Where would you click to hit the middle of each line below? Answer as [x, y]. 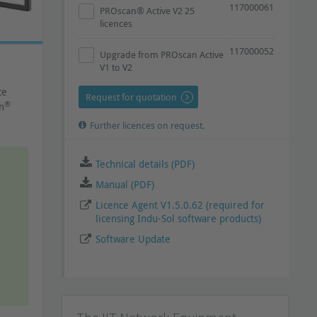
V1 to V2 [116, 67]
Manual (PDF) [125, 184]
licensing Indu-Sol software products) [179, 218]
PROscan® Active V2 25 [148, 11]
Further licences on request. [148, 125]
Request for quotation [132, 97]
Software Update [133, 239]
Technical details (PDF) [145, 164]
